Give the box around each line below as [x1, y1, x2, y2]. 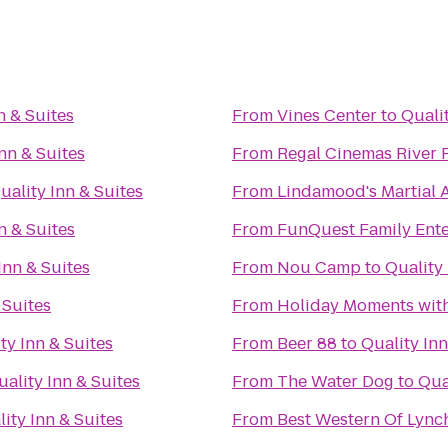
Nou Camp [277, 256, 361, 279]
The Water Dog [277, 370, 394, 393]
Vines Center [277, 104, 377, 127]
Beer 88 [277, 332, 337, 355]
